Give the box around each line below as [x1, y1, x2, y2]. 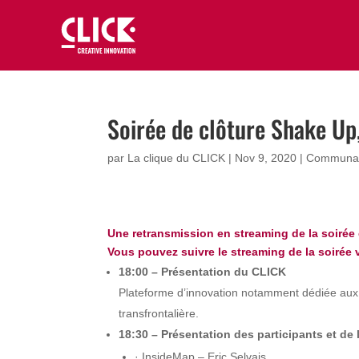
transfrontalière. [119, 307, 200, 320]
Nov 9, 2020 [235, 151, 297, 164]
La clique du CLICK [127, 151, 226, 164]
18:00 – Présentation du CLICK [119, 265, 287, 278]
